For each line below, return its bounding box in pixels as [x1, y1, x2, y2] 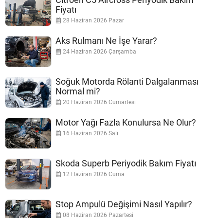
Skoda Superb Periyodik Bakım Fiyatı [55, 158, 196, 169]
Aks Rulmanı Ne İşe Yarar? [55, 36, 157, 46]
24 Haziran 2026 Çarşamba [61, 48, 136, 55]
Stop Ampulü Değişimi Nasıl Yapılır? [55, 199, 192, 210]
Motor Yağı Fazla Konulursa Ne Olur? [55, 117, 196, 128]
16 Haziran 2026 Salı [61, 130, 118, 137]
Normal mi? [55, 86, 100, 97]
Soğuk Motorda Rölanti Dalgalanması [55, 76, 199, 87]
